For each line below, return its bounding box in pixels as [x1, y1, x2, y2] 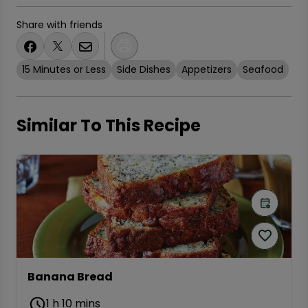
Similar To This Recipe [16, 114, 201, 137]
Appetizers [181, 63, 232, 76]
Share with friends [16, 18, 102, 32]
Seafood [243, 63, 283, 76]
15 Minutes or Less [22, 63, 106, 76]
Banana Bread [27, 269, 113, 285]
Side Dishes [117, 63, 170, 76]
